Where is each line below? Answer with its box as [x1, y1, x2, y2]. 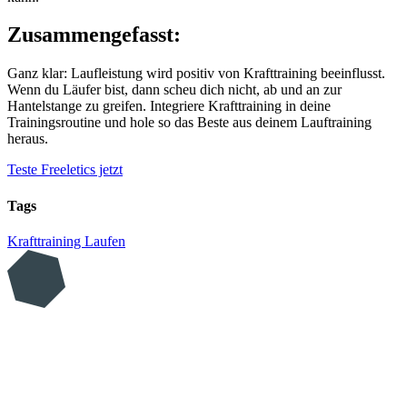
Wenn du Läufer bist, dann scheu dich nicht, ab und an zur [7, 82, 342, 98]
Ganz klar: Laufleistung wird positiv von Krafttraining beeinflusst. [7, 65, 385, 82]
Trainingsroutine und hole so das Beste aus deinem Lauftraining [7, 114, 372, 131]
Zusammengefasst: [7, 23, 181, 47]
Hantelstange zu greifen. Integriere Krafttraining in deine [7, 98, 331, 114]
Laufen [84, 233, 125, 249]
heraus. [7, 131, 48, 147]
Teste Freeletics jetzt [7, 162, 123, 178]
